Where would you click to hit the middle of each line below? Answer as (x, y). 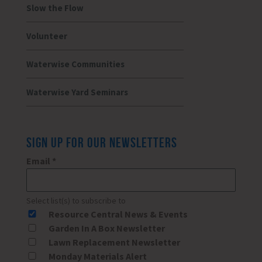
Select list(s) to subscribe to (76, 201)
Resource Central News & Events (118, 214)
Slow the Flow (55, 8)
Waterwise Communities (75, 64)
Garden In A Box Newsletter (106, 228)
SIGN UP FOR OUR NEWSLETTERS (101, 143)
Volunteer (46, 36)
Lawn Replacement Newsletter (114, 242)
